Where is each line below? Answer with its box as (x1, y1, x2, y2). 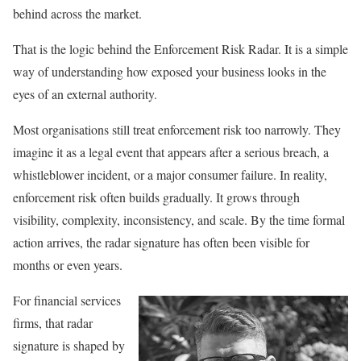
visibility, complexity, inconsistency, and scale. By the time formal (13, 210, 345, 228)
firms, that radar (13, 313, 93, 331)
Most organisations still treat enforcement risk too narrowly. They (13, 120, 341, 138)
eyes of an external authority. (13, 85, 157, 102)
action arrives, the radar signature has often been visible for (13, 233, 309, 251)
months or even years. (13, 255, 122, 273)
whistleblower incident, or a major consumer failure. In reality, (13, 165, 327, 183)
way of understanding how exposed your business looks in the (13, 62, 326, 80)
